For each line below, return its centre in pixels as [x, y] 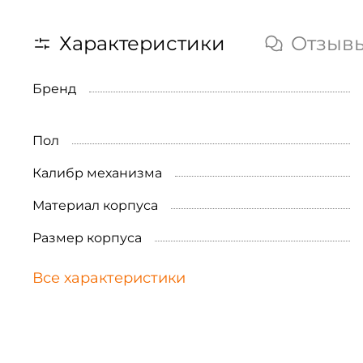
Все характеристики [109, 278]
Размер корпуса [87, 238]
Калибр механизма [97, 173]
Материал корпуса [95, 206]
